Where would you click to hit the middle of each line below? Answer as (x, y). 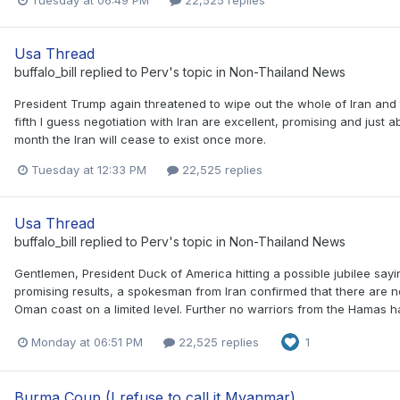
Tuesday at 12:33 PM (89, 170)
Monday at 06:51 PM (87, 342)
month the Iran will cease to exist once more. (140, 139)
